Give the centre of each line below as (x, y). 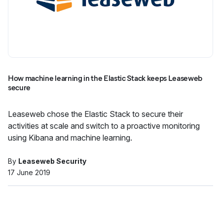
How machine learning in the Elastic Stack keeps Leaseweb (105, 78)
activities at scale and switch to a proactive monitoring (104, 126)
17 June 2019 (29, 172)
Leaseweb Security (52, 161)
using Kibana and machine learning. (70, 138)
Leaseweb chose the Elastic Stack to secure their (95, 114)
